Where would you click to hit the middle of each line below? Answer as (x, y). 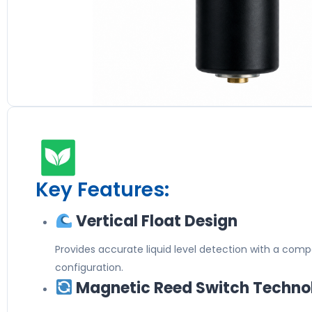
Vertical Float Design (155, 221)
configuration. (89, 267)
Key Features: (102, 190)
